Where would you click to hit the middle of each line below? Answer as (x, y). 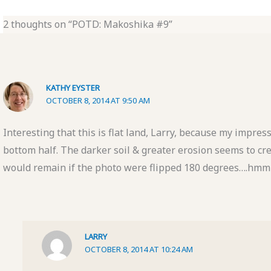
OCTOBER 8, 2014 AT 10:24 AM (139, 249)
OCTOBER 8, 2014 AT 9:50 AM (98, 100)
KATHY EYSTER (73, 87)
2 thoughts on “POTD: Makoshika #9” (87, 24)
